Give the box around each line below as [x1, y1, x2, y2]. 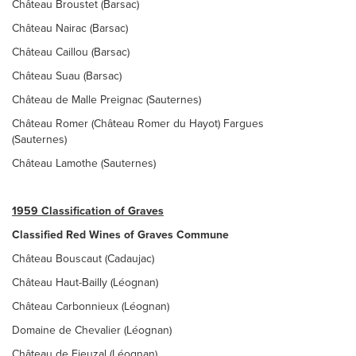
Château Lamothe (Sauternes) [12, 157, 156, 170]
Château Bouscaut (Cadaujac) [12, 252, 154, 265]
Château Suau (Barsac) [12, 69, 122, 83]
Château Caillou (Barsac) [12, 45, 130, 59]
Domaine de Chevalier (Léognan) [12, 323, 172, 337]
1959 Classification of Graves [12, 204, 164, 218]
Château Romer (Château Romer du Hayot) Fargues [12, 117, 264, 130]
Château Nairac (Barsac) [12, 21, 128, 35]
